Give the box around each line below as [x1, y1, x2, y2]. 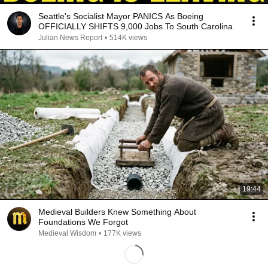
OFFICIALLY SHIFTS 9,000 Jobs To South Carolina [38, 22, 233, 31]
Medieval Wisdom [38, 229, 96, 237]
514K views [109, 33, 147, 42]
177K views [103, 229, 141, 237]
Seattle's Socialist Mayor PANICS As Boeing [38, 11, 203, 21]
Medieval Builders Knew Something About [38, 207, 196, 217]
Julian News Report [38, 33, 102, 42]
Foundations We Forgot [38, 217, 128, 227]
